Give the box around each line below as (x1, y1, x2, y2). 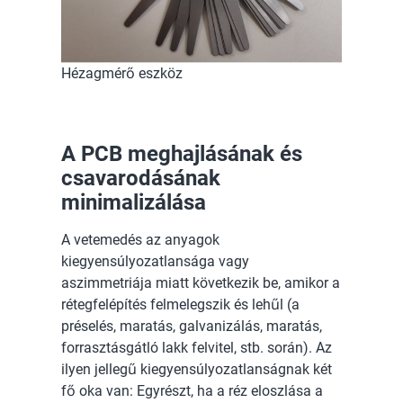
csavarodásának (61, 166, 220, 192)
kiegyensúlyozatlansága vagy (61, 253, 249, 271)
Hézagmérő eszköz (61, 65, 183, 83)
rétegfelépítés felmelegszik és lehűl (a (61, 296, 300, 314)
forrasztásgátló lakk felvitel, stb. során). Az (61, 339, 332, 357)
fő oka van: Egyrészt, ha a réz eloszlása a (61, 382, 323, 400)
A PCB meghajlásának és (61, 141, 302, 167)
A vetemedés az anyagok (61, 231, 219, 249)
